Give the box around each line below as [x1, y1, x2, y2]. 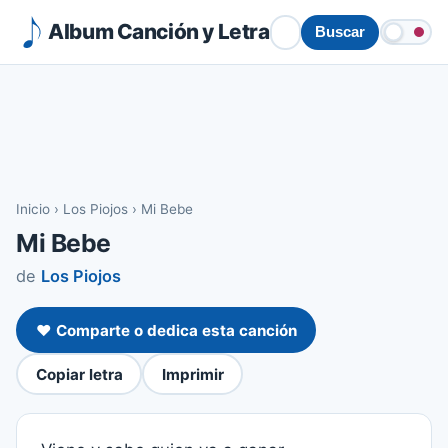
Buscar [314, 24, 365, 40]
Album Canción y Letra [48, 18, 270, 44]
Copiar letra [35, 364, 123, 384]
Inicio [16, 201, 50, 217]
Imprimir [161, 364, 224, 384]
